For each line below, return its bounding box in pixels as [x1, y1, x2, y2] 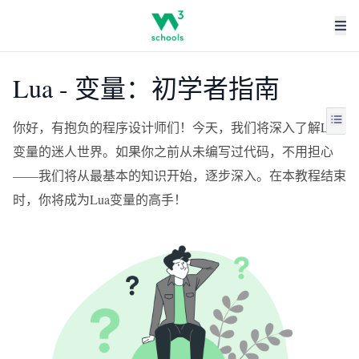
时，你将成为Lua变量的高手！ [13, 191, 187, 208]
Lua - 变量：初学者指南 [13, 71, 280, 105]
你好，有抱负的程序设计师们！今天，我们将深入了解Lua [13, 119, 341, 135]
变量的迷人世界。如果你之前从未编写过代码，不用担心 [13, 143, 333, 159]
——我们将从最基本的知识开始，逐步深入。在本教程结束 [13, 167, 346, 184]
